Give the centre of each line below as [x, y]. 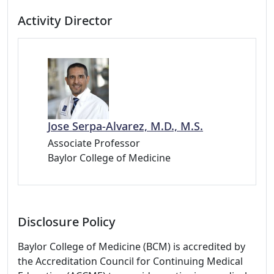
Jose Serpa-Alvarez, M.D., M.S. [125, 126]
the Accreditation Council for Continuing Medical [130, 261]
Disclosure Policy [67, 222]
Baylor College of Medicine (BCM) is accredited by [131, 246]
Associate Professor [94, 143]
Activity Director [65, 20]
